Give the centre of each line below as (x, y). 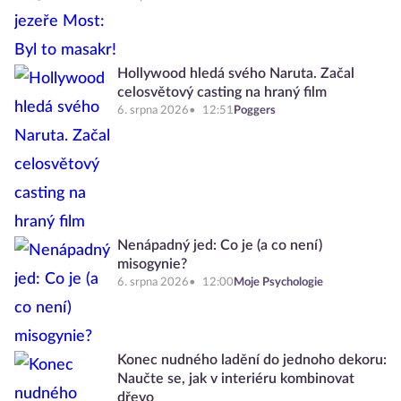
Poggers (255, 111)
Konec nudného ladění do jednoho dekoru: (252, 360)
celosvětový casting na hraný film (222, 93)
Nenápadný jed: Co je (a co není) (220, 246)
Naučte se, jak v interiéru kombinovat (236, 379)
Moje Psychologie (278, 283)
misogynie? (152, 264)
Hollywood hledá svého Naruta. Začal (236, 74)
